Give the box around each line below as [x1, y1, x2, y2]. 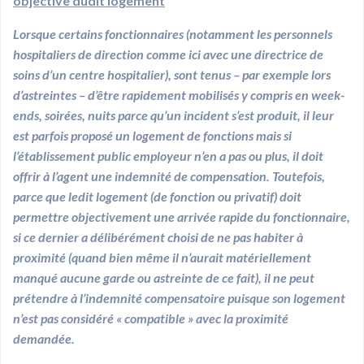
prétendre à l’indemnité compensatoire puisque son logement [13, 289, 345, 305]
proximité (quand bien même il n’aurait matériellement [13, 249, 311, 265]
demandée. [13, 330, 75, 346]
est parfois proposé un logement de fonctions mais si [13, 127, 292, 143]
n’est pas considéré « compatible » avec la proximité [13, 310, 288, 326]
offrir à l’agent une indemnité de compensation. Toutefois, [13, 167, 325, 184]
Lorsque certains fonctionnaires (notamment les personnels [13, 25, 332, 41]
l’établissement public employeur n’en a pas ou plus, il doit [13, 147, 323, 163]
